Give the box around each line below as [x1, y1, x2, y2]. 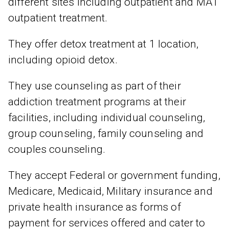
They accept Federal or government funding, [8, 169, 220, 181]
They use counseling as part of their [8, 80, 181, 92]
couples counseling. [8, 143, 106, 155]
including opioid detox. [8, 54, 118, 66]
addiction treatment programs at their [8, 96, 186, 108]
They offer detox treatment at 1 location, [8, 38, 199, 50]
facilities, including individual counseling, [8, 111, 205, 124]
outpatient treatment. [8, 12, 108, 24]
